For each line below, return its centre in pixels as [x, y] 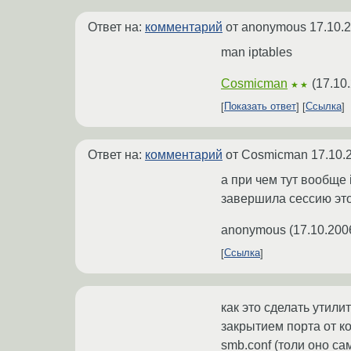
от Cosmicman [267, 154]
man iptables [257, 52]
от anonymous [266, 27]
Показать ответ [260, 107]
